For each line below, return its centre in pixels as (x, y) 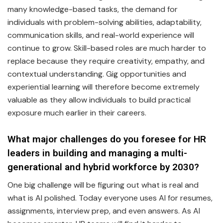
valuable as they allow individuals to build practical (99, 100)
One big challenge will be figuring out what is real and (103, 185)
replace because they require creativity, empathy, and (106, 61)
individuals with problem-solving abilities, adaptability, (105, 22)
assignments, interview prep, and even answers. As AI (104, 211)
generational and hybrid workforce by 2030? (103, 167)
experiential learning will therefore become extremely (104, 87)
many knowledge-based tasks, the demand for (93, 9)
